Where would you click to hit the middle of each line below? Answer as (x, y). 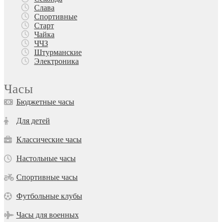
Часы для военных (47, 215)
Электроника (56, 61)
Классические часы (49, 140)
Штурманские (58, 53)
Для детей (33, 121)
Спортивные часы (47, 177)
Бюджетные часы (45, 102)
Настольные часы (46, 159)
